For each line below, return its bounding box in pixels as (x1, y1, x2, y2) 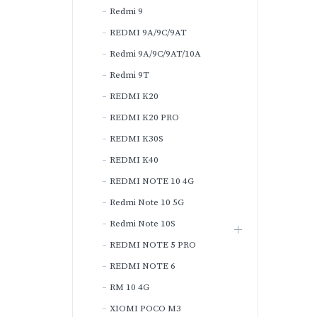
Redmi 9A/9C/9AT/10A (110, 48, 201, 59)
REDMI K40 (110, 154, 158, 166)
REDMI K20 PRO (110, 112, 179, 123)
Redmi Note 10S (110, 218, 175, 229)
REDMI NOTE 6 (110, 260, 175, 272)
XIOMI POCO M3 (110, 303, 181, 314)
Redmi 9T (110, 69, 149, 81)
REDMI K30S (110, 133, 163, 144)
